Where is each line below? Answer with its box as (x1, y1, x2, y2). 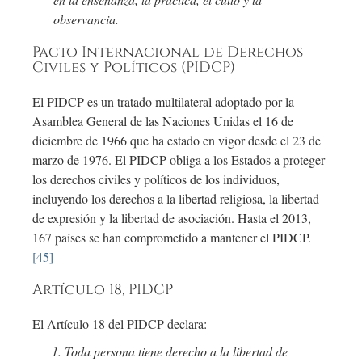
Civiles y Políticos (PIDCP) (32, 58, 235, 78)
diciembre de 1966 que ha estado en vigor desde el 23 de (32, 132, 321, 149)
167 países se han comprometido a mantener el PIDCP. (32, 229, 311, 246)
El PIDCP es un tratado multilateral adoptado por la (32, 93, 294, 111)
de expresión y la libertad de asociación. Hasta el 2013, (32, 209, 311, 227)
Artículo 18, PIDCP (32, 280, 173, 301)
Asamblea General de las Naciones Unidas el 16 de (32, 112, 293, 130)
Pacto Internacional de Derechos (32, 43, 303, 63)
